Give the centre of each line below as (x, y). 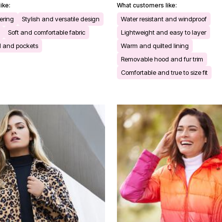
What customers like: (147, 5)
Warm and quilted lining (155, 45)
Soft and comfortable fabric (47, 32)
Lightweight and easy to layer (164, 32)
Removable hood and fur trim (162, 59)
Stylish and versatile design (61, 19)
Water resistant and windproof (164, 19)
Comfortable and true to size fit (164, 72)
